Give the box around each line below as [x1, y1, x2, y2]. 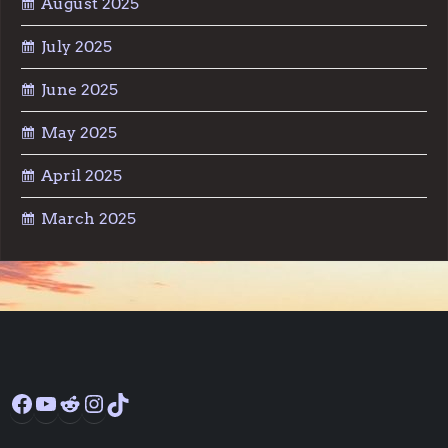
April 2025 [41, 166, 122, 186]
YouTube [57, 376, 163, 406]
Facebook [33, 376, 144, 406]
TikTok [129, 376, 213, 406]
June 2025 [41, 80, 118, 100]
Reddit [81, 376, 159, 406]
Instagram [105, 376, 226, 406]
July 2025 [41, 37, 112, 57]
